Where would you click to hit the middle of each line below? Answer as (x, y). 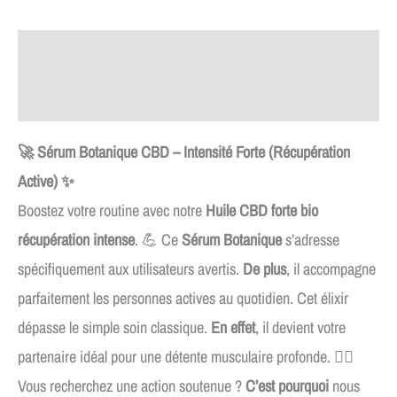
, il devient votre (300, 327)
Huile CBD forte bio (262, 210)
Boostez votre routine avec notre (112, 210)
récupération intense (76, 239)
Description (51, 53)
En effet (233, 327)
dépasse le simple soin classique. (114, 327)
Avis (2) (40, 98)
